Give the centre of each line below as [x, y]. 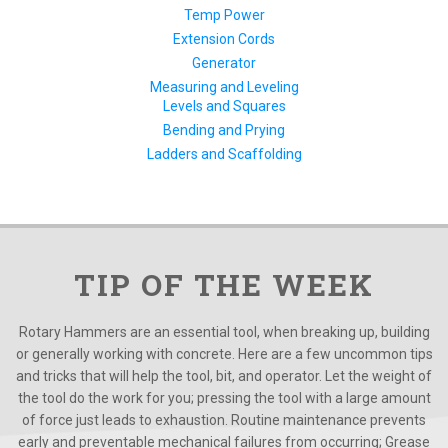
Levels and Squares [224, 106]
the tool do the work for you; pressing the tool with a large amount [224, 398]
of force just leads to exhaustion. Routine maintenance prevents [224, 420]
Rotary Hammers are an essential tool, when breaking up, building [224, 332]
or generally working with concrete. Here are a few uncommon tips [224, 354]
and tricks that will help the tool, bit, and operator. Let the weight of [224, 376]
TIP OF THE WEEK [224, 285]
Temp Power [224, 15]
